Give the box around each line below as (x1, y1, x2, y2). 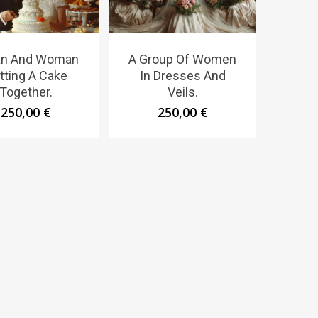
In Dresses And (139, 68, 226, 84)
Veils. (167, 84, 198, 100)
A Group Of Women (128, 52, 237, 67)
